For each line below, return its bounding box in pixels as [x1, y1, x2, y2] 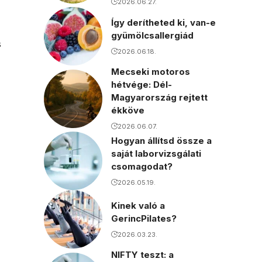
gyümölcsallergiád [111, 29, 194, 41]
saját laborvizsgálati [111, 147, 201, 159]
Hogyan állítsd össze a [111, 135, 212, 146]
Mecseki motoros [111, 66, 190, 78]
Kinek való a [111, 199, 165, 211]
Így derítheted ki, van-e [111, 16, 216, 28]
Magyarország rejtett [111, 92, 208, 104]
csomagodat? [111, 160, 173, 172]
